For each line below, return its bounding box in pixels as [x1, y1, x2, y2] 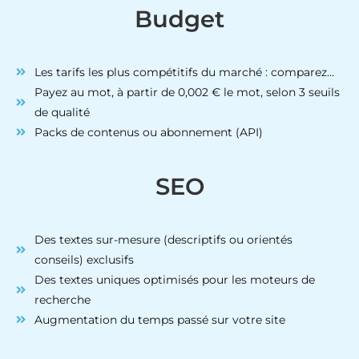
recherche [34, 292, 91, 307]
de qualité [34, 104, 90, 119]
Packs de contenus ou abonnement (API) [34, 124, 263, 139]
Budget [135, 4, 224, 33]
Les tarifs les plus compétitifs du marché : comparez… [34, 64, 334, 79]
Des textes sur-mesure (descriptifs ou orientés [34, 232, 292, 247]
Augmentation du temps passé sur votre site [34, 312, 285, 327]
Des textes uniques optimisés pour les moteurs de [34, 272, 315, 287]
